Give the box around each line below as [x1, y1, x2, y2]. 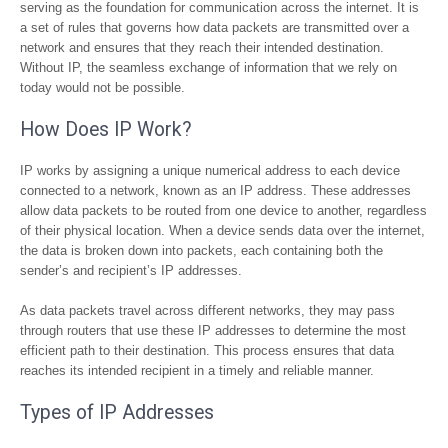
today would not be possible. [20, 80, 185, 95]
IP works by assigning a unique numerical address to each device [20, 163, 400, 178]
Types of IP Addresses [20, 401, 214, 424]
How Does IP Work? [20, 118, 192, 141]
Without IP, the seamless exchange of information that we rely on [20, 60, 397, 75]
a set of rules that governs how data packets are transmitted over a [20, 20, 409, 35]
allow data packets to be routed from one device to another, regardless [20, 203, 427, 218]
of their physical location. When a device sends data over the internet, [20, 223, 425, 238]
